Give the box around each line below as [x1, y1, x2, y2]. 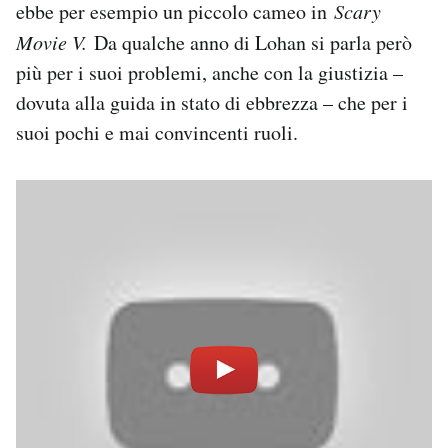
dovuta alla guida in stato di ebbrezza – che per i [16, 88, 408, 116]
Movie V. [16, 28, 94, 55]
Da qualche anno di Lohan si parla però [94, 28, 412, 56]
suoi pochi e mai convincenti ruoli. [16, 118, 298, 146]
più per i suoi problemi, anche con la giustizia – [16, 58, 403, 86]
